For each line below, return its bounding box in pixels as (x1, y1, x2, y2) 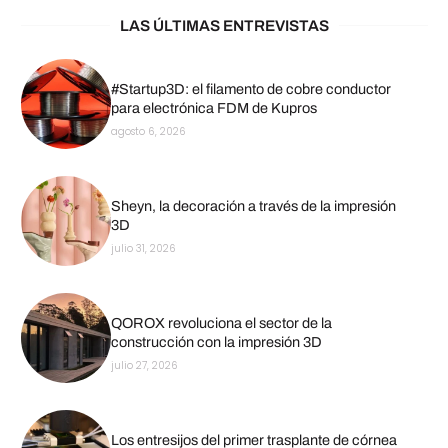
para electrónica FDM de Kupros (110, 100, 317, 117)
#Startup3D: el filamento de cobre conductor (110, 81, 391, 98)
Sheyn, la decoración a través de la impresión (110, 198, 396, 215)
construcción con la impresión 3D (110, 334, 322, 351)
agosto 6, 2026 (110, 124, 186, 140)
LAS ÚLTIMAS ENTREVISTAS (119, 16, 329, 34)
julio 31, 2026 (110, 241, 176, 257)
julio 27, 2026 (110, 358, 178, 374)
